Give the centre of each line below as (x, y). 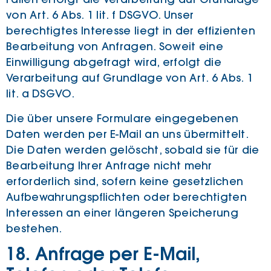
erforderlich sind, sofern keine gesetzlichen (125, 181)
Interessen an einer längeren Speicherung (122, 213)
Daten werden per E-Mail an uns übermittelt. (127, 134)
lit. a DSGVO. (40, 94)
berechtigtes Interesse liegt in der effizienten (131, 31)
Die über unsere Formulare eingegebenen (122, 118)
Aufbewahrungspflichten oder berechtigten (126, 197)
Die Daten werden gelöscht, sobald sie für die (133, 150)
